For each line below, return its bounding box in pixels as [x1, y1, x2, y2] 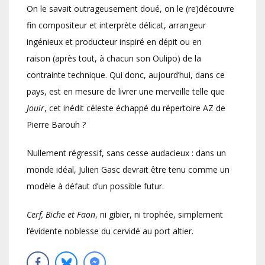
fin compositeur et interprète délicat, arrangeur [27, 20, 206, 31]
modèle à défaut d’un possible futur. [27, 180, 166, 192]
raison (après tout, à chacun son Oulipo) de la [27, 53, 201, 64]
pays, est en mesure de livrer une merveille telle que [27, 86, 225, 98]
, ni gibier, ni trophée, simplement [95, 209, 223, 221]
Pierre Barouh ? [27, 119, 86, 131]
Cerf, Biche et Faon [27, 209, 95, 221]
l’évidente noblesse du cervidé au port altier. [27, 225, 193, 237]
